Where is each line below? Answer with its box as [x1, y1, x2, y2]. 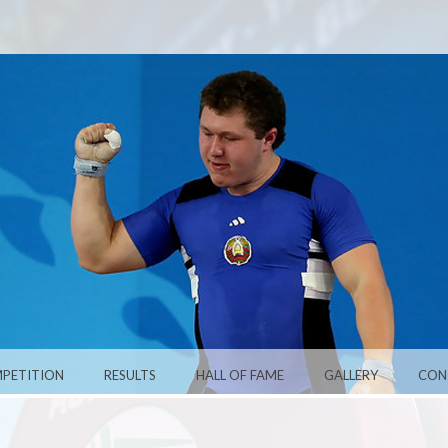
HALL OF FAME [196, 366, 284, 383]
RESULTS [104, 366, 156, 383]
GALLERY [324, 366, 378, 383]
